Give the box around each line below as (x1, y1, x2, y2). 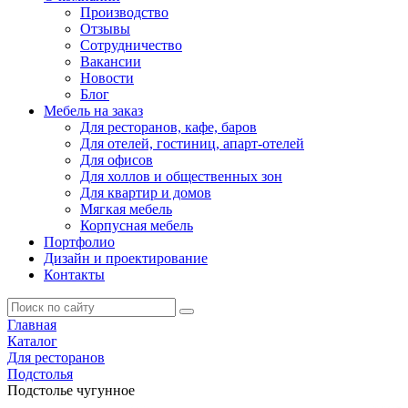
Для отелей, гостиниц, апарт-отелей (80, 136, 304, 151)
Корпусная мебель (80, 218, 193, 233)
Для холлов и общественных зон (80, 168, 282, 184)
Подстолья (7, 366, 73, 382)
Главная (7, 317, 56, 332)
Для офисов (80, 152, 153, 168)
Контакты (44, 267, 105, 282)
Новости (80, 70, 134, 86)
